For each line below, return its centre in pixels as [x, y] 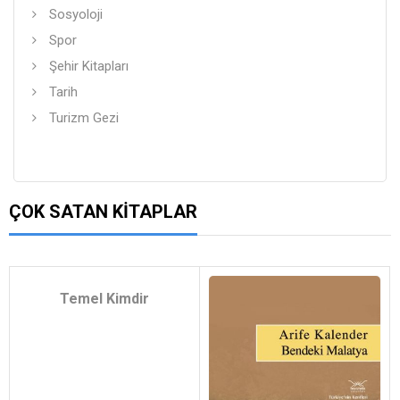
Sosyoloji [76, 14]
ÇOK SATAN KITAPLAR [103, 212]
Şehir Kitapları [89, 66]
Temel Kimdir [104, 299]
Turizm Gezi [84, 118]
